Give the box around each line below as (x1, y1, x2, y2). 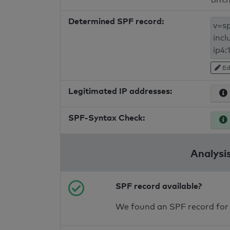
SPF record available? (116, 181, 202, 191)
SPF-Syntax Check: (68, 112, 145, 123)
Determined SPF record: (68, 16, 164, 26)
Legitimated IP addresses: (68, 86, 172, 97)
